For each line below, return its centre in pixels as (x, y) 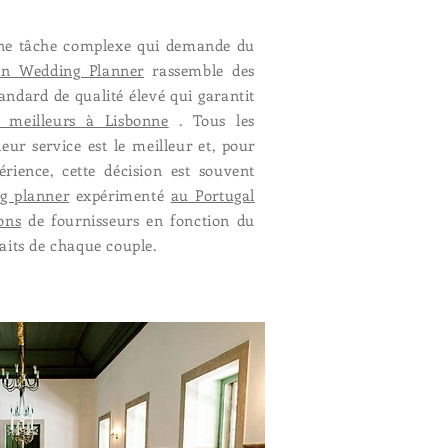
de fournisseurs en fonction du (138, 220)
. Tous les (211, 120)
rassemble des (199, 70)
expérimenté (120, 195)
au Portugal (212, 195)
